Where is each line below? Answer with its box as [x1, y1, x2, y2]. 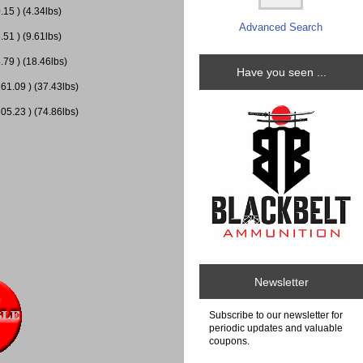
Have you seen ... [236, 66, 327, 79]
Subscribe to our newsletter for [208, 310, 343, 321]
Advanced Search [239, 21, 322, 34]
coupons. [208, 335, 250, 347]
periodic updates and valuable [208, 322, 343, 334]
